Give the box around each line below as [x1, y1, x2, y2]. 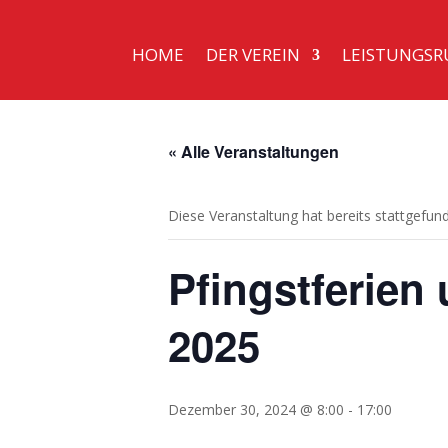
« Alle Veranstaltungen [168, 140, 339, 163]
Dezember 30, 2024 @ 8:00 [168, 400, 344, 419]
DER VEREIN [205, 43, 300, 66]
